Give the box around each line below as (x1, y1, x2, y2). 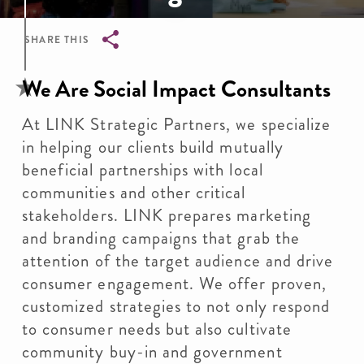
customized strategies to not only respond (22, 294, 331, 318)
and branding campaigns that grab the (22, 226, 300, 250)
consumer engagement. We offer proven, (22, 271, 327, 296)
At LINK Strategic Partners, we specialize (22, 112, 331, 136)
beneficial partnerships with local (22, 158, 263, 182)
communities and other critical (22, 180, 246, 205)
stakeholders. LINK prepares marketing (22, 203, 311, 227)
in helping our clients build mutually (22, 135, 284, 159)
